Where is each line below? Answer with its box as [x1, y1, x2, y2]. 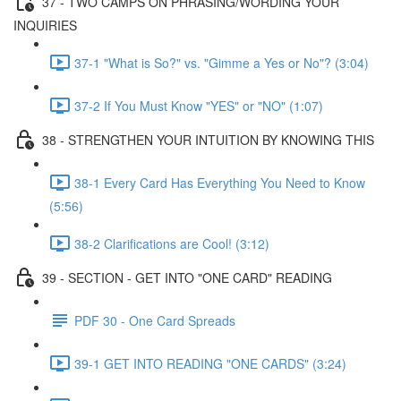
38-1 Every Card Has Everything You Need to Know [74, 173, 365, 192]
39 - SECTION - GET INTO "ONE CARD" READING [42, 268, 332, 286]
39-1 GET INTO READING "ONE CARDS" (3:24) [74, 354, 346, 372]
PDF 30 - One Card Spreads [74, 311, 235, 329]
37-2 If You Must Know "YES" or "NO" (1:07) [74, 96, 323, 115]
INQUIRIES [13, 16, 77, 34]
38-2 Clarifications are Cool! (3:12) [74, 234, 269, 252]
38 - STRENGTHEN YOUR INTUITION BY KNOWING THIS [42, 130, 374, 149]
